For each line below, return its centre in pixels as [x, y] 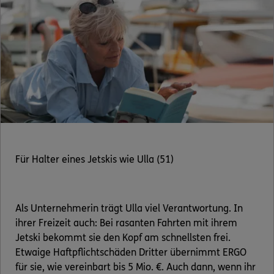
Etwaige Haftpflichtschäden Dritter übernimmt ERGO [131, 253]
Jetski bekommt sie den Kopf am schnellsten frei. [123, 238]
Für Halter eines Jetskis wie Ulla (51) [94, 160]
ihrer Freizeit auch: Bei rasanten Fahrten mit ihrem [126, 223]
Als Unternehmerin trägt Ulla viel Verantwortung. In [129, 209]
